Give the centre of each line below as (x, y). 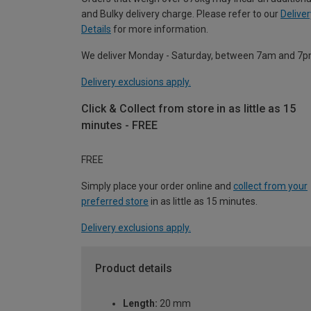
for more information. (160, 29)
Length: (140, 304)
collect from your (270, 186)
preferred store (115, 202)
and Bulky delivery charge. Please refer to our (181, 14)
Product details (134, 269)
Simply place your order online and (157, 186)
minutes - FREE (119, 125)
